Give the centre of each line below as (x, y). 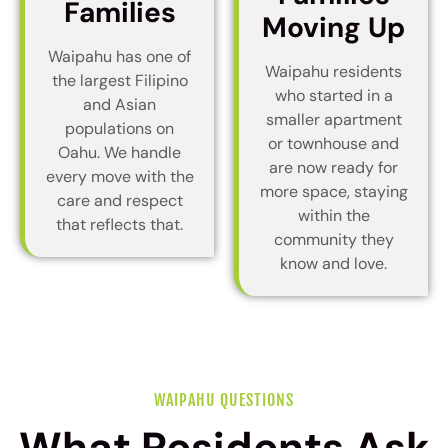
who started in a (333, 95)
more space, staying (333, 191)
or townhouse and (333, 143)
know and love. (333, 263)
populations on (119, 128)
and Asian (119, 104)
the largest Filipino (119, 80)
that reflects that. (119, 224)
